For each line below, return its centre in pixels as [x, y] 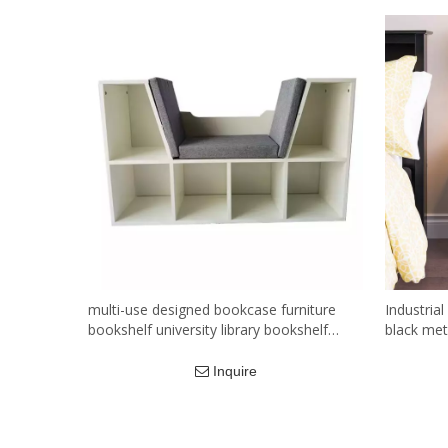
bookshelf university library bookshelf [208, 329]
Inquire [235, 371]
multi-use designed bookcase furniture [212, 309]
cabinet [111, 349]
